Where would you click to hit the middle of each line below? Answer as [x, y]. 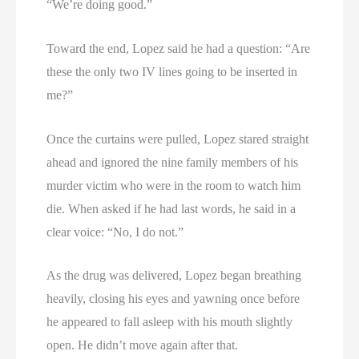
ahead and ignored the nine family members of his [173, 162]
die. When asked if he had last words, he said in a [171, 208]
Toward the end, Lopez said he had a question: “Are [179, 49]
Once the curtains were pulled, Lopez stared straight [178, 139]
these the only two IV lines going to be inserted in [172, 72]
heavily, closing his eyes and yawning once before [173, 299]
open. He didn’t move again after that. [143, 345]
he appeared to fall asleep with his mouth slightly [170, 322]
